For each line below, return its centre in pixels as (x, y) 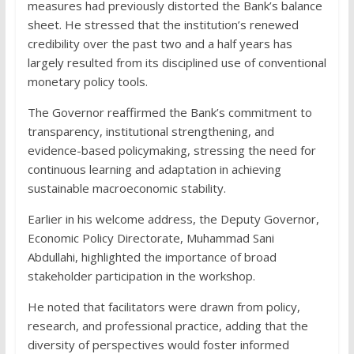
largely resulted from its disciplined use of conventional (177, 62)
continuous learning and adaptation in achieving (154, 169)
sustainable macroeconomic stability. (126, 188)
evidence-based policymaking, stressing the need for (171, 150)
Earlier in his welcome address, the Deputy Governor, (173, 218)
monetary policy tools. (87, 81)
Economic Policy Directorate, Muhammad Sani (151, 237)
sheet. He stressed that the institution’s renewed (163, 24)
